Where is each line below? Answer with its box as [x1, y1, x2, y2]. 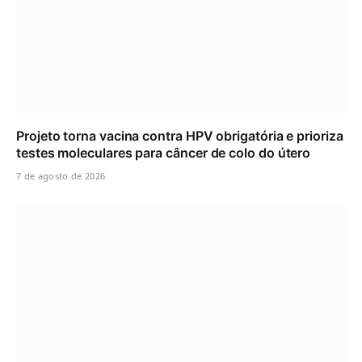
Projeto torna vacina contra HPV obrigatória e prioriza [16, 128, 343, 145]
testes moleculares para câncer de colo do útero [16, 145, 311, 162]
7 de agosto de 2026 [16, 170, 106, 183]
